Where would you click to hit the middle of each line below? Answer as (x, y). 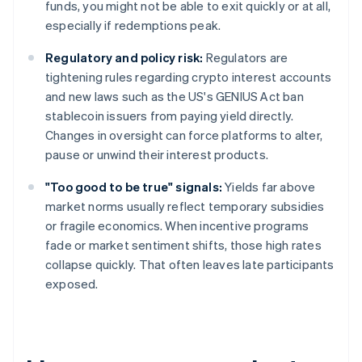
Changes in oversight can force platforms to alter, (184, 135)
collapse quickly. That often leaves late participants (190, 265)
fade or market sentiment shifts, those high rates (183, 245)
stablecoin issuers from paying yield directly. (170, 116)
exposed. (72, 284)
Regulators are (246, 58)
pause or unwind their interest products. (157, 155)
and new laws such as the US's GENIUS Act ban (175, 97)
